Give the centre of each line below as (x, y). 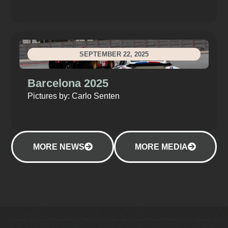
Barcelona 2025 (68, 83)
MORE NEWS (59, 147)
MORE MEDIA (161, 147)
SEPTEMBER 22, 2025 (114, 54)
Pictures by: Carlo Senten (74, 96)
